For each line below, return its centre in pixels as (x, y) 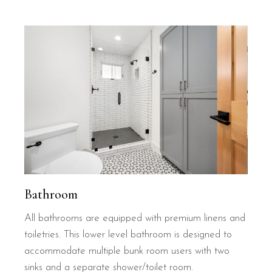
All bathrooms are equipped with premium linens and (135, 218)
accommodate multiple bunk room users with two (127, 251)
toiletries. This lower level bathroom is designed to (128, 234)
